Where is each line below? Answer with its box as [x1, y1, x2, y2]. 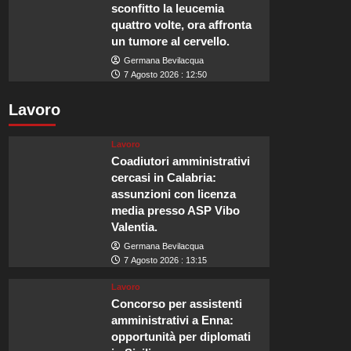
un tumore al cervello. [111, 34, 230, 49]
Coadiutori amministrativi [111, 154, 251, 168]
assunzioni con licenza [111, 187, 237, 201]
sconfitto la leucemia [111, 2, 225, 16]
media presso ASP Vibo [111, 204, 241, 218]
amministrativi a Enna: [111, 313, 234, 327]
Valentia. [111, 220, 158, 234]
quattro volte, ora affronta [111, 18, 252, 32]
